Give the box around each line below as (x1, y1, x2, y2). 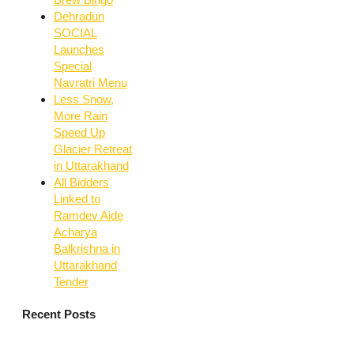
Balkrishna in (54, 242, 120, 256)
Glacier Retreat (54, 142, 132, 156)
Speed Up (54, 126, 105, 140)
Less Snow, (54, 92, 114, 107)
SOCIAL (54, 26, 97, 40)
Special (54, 59, 92, 73)
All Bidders (54, 175, 109, 190)
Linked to (54, 192, 100, 206)
